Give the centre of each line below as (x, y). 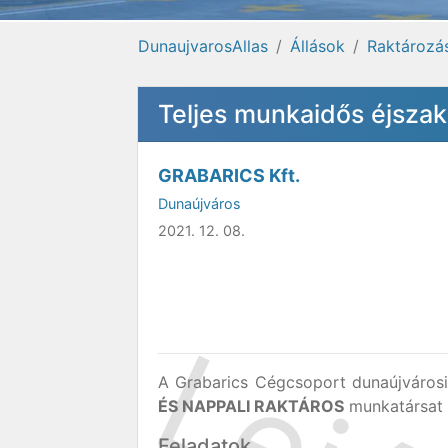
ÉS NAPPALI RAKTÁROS (251, 406)
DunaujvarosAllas (203, 46)
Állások (317, 46)
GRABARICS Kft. (229, 175)
